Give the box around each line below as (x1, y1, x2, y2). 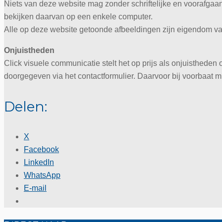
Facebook (24, 145, 59, 154)
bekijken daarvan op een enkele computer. (4, 12, 153, 21)
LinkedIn (24, 158, 54, 166)
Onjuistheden (4, 46, 55, 55)
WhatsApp (24, 171, 60, 179)
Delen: (4, 98, 47, 115)
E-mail (24, 184, 47, 192)
